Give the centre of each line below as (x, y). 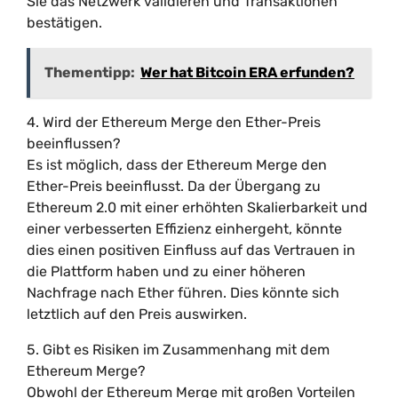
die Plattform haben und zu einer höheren (166, 271)
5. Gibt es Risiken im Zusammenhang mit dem (178, 350)
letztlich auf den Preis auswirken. (137, 314)
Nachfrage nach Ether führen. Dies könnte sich (183, 293)
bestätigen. (64, 23)
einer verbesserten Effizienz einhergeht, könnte (184, 229)
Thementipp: (90, 72)
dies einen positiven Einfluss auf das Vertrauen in (191, 250)
